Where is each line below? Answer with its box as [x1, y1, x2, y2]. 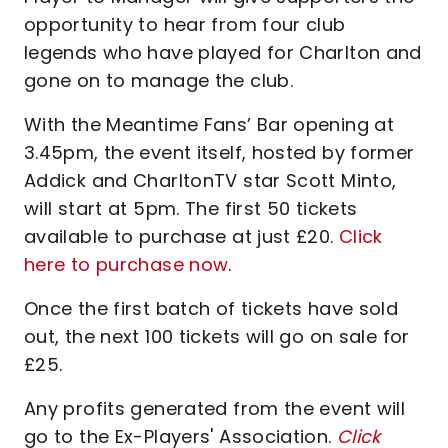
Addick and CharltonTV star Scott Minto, [24, 168, 397, 193]
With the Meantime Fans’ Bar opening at [24, 112, 395, 137]
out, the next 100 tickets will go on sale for [24, 324, 410, 349]
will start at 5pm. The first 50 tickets [24, 196, 358, 221]
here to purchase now [24, 252, 229, 277]
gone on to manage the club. [24, 68, 293, 93]
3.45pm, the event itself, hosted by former [24, 140, 415, 165]
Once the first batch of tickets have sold [24, 296, 399, 321]
